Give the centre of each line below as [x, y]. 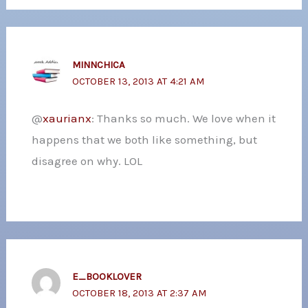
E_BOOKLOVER [107, 277]
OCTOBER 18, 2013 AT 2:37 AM [139, 293]
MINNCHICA [98, 64]
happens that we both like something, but [144, 139]
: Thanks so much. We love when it [183, 118]
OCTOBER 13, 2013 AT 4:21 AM [138, 81]
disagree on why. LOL [87, 161]
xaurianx [67, 118]
